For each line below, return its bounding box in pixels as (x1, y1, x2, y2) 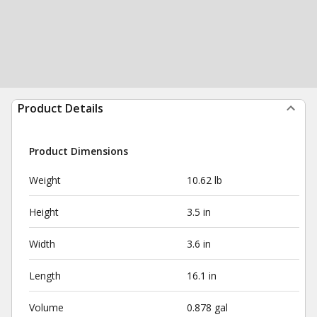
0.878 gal (186, 301, 228, 314)
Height (29, 205, 59, 219)
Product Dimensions (29, 144, 128, 158)
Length (29, 269, 61, 282)
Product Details (18, 100, 103, 116)
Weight (29, 173, 61, 187)
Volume (29, 301, 64, 314)
